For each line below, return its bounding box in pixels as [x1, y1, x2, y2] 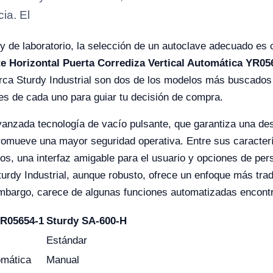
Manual [46, 254, 79, 266]
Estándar [46, 235, 87, 246]
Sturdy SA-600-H [46, 215, 127, 227]
